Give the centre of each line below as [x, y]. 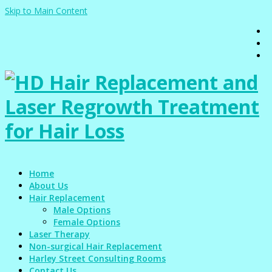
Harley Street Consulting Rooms [97, 258]
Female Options [87, 222]
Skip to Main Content [46, 11]
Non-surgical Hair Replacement [96, 246]
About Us [49, 185]
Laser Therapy [59, 234]
